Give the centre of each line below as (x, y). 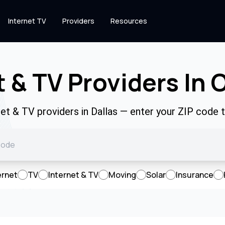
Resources (129, 21)
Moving (122, 175)
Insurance (195, 175)
